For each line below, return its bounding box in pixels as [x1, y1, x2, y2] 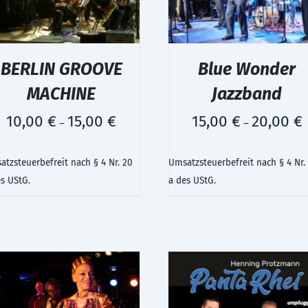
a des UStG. [168, 175, 216, 187]
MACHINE [27, 83, 96, 104]
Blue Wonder [198, 58, 296, 80]
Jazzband [212, 83, 282, 104]
